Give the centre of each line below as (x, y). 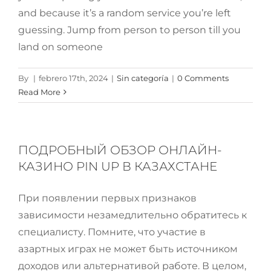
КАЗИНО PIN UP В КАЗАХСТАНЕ (118, 166)
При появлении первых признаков (107, 198)
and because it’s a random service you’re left (125, 13)
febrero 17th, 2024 (73, 78)
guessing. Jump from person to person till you (129, 30)
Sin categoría (143, 78)
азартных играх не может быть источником (128, 249)
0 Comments (203, 78)
